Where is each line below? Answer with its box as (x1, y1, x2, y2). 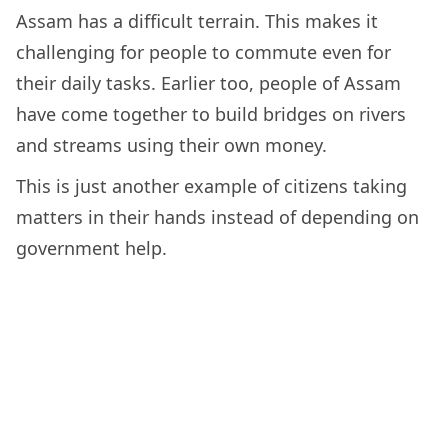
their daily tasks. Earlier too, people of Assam (16, 70, 401, 95)
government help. (16, 235, 167, 260)
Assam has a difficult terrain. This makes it (16, 8, 378, 33)
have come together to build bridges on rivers (16, 101, 406, 126)
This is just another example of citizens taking (16, 173, 407, 198)
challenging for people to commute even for (16, 39, 391, 64)
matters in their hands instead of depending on (16, 204, 419, 229)
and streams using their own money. (16, 132, 327, 157)
